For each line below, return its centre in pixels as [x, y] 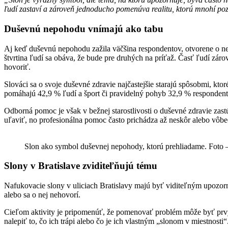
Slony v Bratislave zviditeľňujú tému [81, 166]
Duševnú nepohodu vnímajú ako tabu [84, 29]
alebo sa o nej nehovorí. [42, 195]
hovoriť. [18, 67]
